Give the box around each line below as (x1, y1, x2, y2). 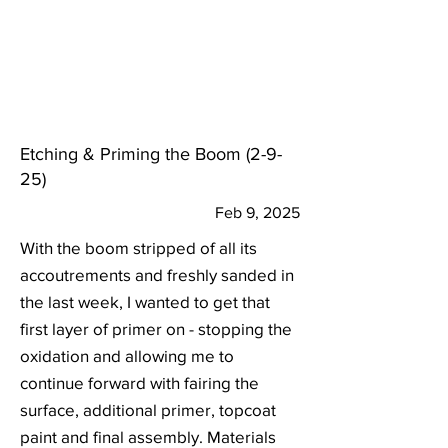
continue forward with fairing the (20, 373, 259, 392)
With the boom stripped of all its (20, 238, 257, 257)
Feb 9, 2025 (215, 204, 300, 221)
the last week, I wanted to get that (20, 292, 270, 311)
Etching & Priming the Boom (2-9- (20, 144, 282, 164)
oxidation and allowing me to (20, 346, 234, 365)
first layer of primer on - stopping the (20, 319, 292, 338)
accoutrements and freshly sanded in (20, 265, 294, 284)
